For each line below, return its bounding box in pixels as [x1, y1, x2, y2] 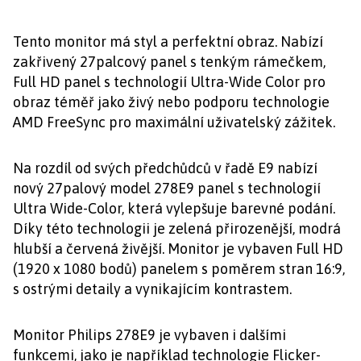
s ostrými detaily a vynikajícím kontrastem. [13, 280, 292, 297]
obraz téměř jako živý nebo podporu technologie [13, 93, 330, 110]
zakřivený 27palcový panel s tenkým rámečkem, [13, 53, 326, 70]
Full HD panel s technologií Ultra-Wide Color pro [13, 73, 326, 90]
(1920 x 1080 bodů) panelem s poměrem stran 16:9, [13, 260, 345, 277]
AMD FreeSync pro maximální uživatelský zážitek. [13, 114, 335, 131]
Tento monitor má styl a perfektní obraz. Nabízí [13, 33, 323, 50]
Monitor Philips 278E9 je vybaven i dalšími [13, 326, 286, 343]
